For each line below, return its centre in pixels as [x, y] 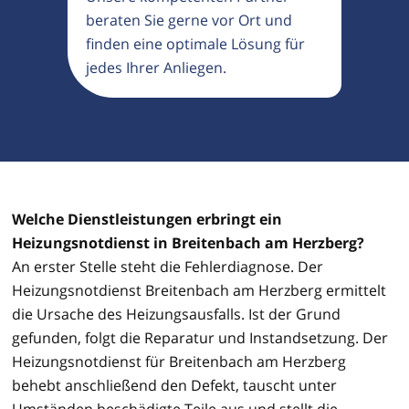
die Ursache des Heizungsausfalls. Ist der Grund [176, 314]
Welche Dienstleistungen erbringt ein [147, 219]
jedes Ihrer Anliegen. [156, 67]
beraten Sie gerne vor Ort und [189, 20]
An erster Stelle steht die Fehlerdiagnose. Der [168, 266]
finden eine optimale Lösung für [195, 43]
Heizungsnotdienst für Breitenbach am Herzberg [179, 361]
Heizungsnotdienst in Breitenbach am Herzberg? [188, 242]
